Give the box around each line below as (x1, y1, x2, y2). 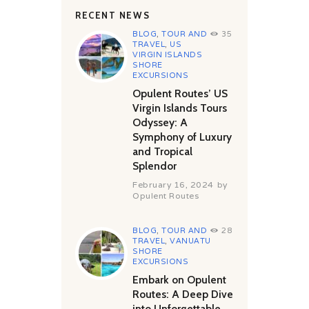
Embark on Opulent (132, 272, 227, 286)
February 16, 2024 (132, 179, 214, 190)
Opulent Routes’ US (132, 86, 228, 100)
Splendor (132, 159, 177, 172)
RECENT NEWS (75, 9, 150, 21)
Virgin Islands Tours (132, 101, 228, 114)
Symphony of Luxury (132, 130, 232, 143)
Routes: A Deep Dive (132, 287, 234, 301)
